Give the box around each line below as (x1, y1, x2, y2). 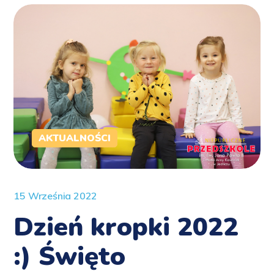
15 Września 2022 (13, 190, 98, 202)
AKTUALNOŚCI (39, 131, 111, 146)
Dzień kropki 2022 (13, 210, 239, 245)
